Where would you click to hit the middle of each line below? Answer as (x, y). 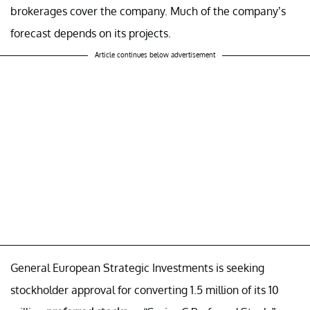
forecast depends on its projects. (91, 33)
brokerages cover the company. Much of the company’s (148, 11)
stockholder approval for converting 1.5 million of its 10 (145, 290)
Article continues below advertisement (155, 54)
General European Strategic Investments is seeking (137, 267)
